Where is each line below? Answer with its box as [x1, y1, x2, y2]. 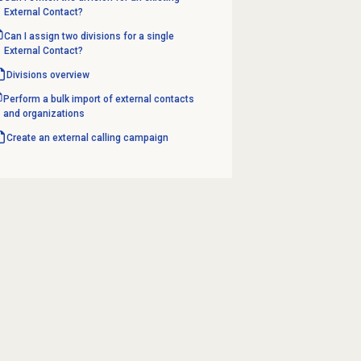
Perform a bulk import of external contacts [3, 93, 195, 105]
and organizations [3, 107, 85, 119]
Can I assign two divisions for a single [4, 30, 175, 42]
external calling [52, 131, 121, 143]
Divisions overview [6, 68, 89, 81]
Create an [6, 131, 52, 143]
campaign [121, 131, 168, 143]
